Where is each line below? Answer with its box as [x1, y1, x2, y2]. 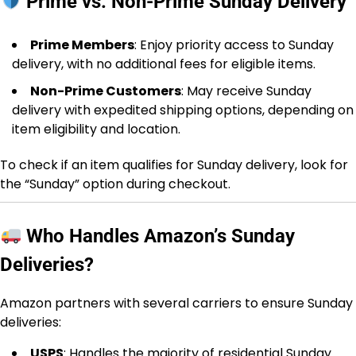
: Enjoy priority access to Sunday [134, 35, 334, 54]
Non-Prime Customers [30, 81, 181, 100]
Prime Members [30, 35, 134, 54]
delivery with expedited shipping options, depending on [12, 100, 354, 119]
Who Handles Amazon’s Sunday [21, 224, 296, 247]
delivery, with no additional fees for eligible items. [12, 54, 315, 73]
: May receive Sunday [181, 81, 311, 100]
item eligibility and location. [12, 119, 180, 138]
